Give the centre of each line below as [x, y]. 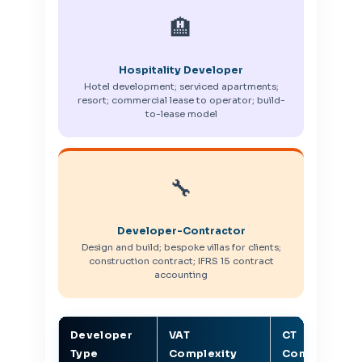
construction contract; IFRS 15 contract [181, 261]
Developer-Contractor [181, 232]
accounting [181, 275]
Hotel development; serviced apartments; [181, 87]
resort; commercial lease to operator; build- [181, 101]
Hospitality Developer [181, 71]
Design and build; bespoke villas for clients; [181, 248]
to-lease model [181, 114]
